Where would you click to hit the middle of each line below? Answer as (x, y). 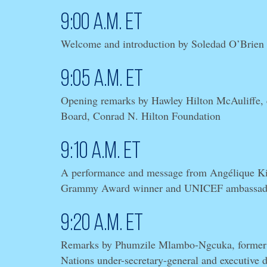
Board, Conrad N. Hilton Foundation (141, 115)
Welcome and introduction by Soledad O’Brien (162, 43)
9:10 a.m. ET (101, 152)
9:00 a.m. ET (102, 23)
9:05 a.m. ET (102, 80)
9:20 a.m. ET (102, 224)
